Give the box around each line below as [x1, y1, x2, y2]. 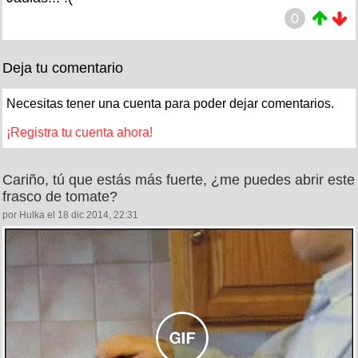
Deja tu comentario [2, 59, 123, 76]
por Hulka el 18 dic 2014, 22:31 [2, 209, 138, 221]
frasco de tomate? [2, 188, 117, 205]
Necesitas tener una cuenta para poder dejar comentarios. [6, 96, 334, 110]
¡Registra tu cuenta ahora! [6, 125, 153, 139]
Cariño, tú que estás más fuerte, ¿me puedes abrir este [2, 171, 355, 188]
